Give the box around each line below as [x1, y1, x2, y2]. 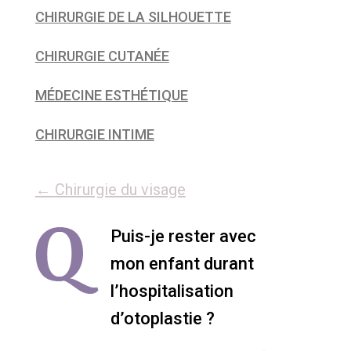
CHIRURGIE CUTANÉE [34, 48, 169, 64]
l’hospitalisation [110, 281, 233, 301]
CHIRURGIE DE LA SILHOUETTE [34, 9, 231, 25]
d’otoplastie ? [110, 309, 215, 328]
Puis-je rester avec [110, 226, 256, 246]
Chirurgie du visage [54, 180, 186, 199]
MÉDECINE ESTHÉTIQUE [34, 87, 188, 103]
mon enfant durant [110, 254, 254, 273]
